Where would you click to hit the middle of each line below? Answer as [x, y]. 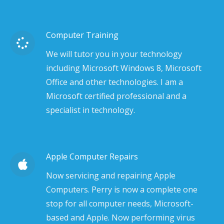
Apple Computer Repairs [92, 156]
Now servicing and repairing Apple [111, 175]
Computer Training [82, 35]
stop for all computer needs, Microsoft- [120, 203]
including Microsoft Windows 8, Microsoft [124, 68]
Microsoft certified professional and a [116, 96]
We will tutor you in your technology [114, 54]
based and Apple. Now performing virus [120, 217]
